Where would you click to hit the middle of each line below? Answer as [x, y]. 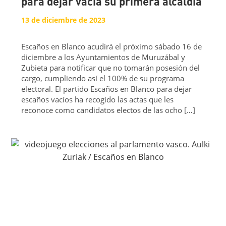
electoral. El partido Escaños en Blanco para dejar [107, 89]
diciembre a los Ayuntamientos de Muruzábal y [103, 57]
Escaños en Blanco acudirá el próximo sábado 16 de [112, 46]
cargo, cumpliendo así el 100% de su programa [103, 78]
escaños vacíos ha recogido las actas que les [98, 99]
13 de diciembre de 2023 [64, 20]
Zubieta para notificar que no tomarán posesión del [111, 67]
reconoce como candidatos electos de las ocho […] [108, 110]
